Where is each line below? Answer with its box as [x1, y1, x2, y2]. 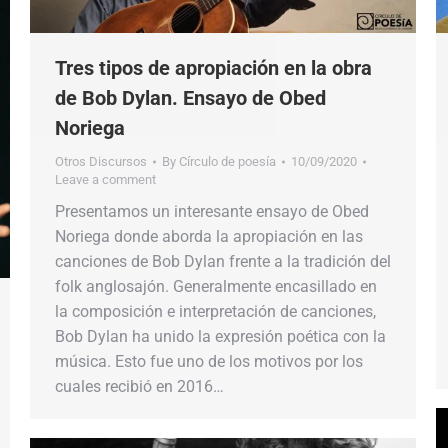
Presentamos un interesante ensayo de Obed [55, 201, 369, 221]
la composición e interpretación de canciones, [55, 301, 376, 321]
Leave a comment [55, 171, 156, 187]
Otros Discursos [55, 153, 147, 169]
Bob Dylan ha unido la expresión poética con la [55, 326, 386, 346]
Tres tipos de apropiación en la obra [55, 55, 372, 80]
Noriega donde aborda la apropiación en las [55, 226, 363, 246]
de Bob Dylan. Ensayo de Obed [55, 85, 326, 110]
